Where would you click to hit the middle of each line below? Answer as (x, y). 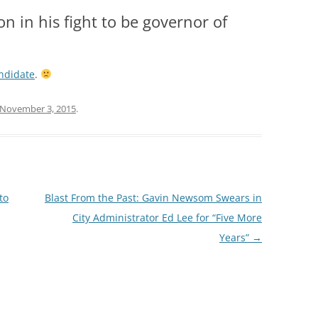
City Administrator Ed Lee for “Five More (167, 218)
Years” (235, 237)
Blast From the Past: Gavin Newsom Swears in (153, 198)
